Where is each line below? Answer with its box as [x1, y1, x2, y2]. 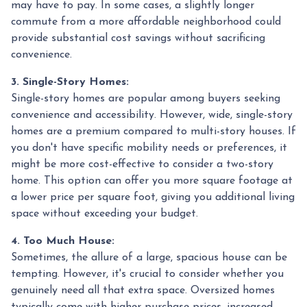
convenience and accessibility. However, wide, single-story [11, 109, 293, 121]
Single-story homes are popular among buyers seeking [11, 93, 280, 104]
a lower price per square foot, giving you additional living [11, 191, 295, 203]
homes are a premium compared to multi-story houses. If [11, 125, 296, 137]
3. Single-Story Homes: [11, 76, 129, 88]
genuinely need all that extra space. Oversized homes [11, 284, 275, 296]
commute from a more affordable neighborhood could [11, 16, 281, 27]
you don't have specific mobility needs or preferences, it [11, 142, 287, 153]
